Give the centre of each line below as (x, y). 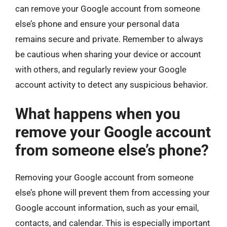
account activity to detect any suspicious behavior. (111, 84)
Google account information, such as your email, (107, 208)
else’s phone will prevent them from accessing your (112, 193)
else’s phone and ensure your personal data (97, 24)
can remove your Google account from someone (108, 8)
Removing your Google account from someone (104, 177)
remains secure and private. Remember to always (109, 39)
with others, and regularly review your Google (101, 69)
